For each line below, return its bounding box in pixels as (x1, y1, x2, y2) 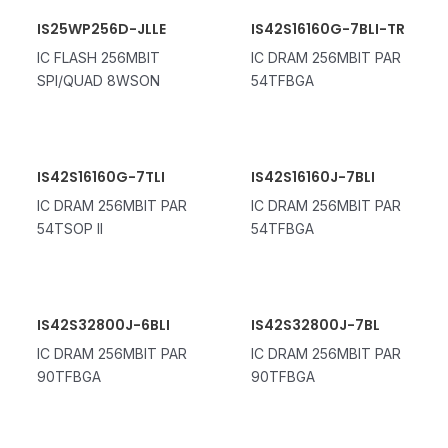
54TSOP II (36, 219, 103, 237)
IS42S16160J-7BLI (250, 166, 375, 187)
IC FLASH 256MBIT (36, 48, 160, 66)
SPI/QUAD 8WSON (36, 71, 160, 89)
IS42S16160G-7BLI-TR (250, 18, 405, 39)
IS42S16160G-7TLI (36, 166, 165, 187)
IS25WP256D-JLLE (36, 18, 166, 39)
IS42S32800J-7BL (250, 314, 380, 335)
